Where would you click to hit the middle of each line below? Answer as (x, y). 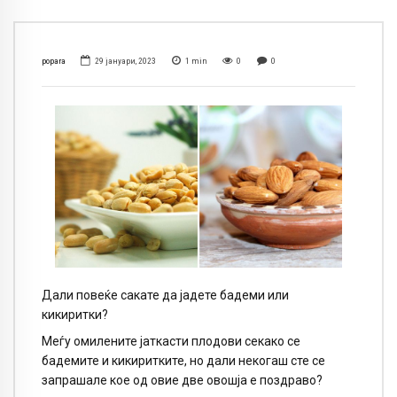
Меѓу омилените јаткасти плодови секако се (171, 342)
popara (54, 61)
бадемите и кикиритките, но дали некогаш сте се (183, 361)
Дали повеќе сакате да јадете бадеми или (165, 295)
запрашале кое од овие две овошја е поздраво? (182, 381)
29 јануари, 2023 (126, 61)
